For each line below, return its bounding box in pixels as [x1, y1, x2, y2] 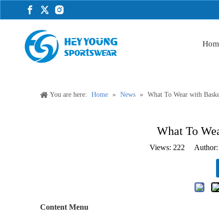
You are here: [50, 90, 87, 98]
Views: [149, 143, 173, 152]
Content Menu [40, 202, 88, 211]
